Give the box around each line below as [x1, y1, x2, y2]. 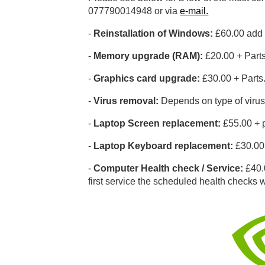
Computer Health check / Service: [93, 163, 244, 174]
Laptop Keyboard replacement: [93, 141, 234, 151]
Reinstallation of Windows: [93, 28, 214, 39]
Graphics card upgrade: [93, 73, 201, 84]
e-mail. [180, 6, 209, 17]
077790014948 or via [88, 6, 180, 17]
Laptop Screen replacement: [93, 118, 221, 129]
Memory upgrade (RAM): [93, 51, 206, 62]
